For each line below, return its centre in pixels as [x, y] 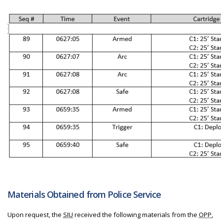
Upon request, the [35, 215]
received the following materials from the [136, 215]
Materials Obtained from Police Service [84, 194]
